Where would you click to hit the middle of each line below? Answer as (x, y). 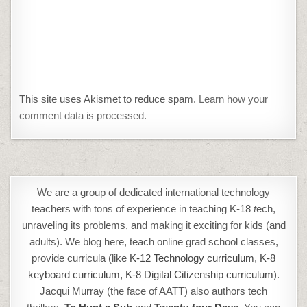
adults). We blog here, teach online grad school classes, (153, 242)
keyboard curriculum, (75, 275)
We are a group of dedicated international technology (153, 193)
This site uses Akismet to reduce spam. (109, 99)
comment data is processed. (83, 115)
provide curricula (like (81, 258)
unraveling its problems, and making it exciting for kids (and (153, 225)
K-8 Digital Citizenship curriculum (199, 275)
